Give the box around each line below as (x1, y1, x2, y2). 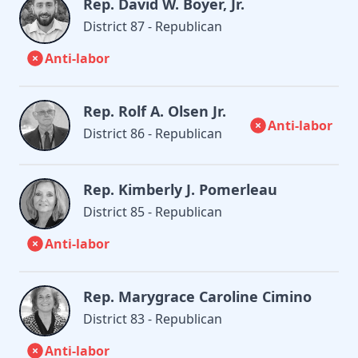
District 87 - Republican (83, 17, 222, 35)
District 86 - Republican (83, 124, 222, 142)
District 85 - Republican (83, 202, 222, 221)
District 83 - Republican (83, 309, 222, 328)
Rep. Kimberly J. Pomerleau (83, 179, 277, 199)
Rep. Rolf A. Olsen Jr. (83, 101, 226, 121)
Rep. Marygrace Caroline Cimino (83, 286, 312, 306)
